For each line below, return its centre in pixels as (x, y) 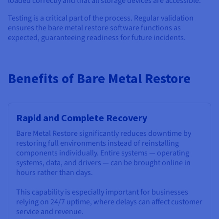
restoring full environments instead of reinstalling (98, 143)
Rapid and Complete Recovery (82, 118)
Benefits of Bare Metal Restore (99, 78)
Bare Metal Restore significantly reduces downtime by (104, 134)
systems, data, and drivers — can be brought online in (103, 163)
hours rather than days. (55, 173)
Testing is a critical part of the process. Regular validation (101, 18)
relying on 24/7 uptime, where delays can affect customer (109, 202)
